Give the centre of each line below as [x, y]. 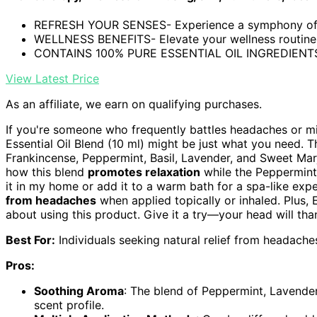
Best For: [30, 240]
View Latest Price [52, 78]
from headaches [51, 200]
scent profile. [69, 305]
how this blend [47, 172]
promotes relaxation [144, 172]
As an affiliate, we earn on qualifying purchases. [134, 104]
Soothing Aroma [79, 290]
